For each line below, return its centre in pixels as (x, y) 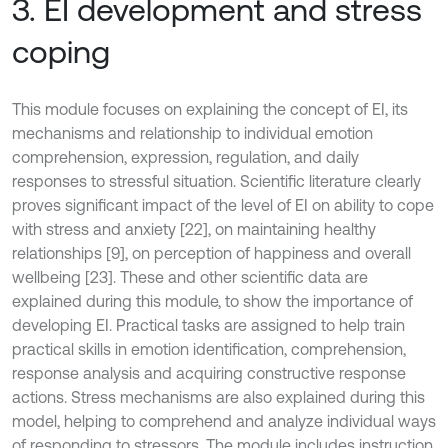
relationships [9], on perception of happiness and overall (211, 253)
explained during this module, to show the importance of (212, 301)
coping (61, 51)
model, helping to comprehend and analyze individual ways (224, 421)
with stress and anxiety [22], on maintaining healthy (194, 229)
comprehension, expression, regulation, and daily (185, 157)
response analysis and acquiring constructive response (209, 373)
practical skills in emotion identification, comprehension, (209, 349)
